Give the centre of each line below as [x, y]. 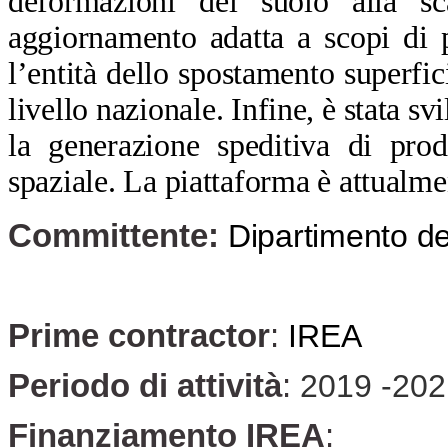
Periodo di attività [145, 385]
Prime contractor [139, 335]
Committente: [113, 235]
